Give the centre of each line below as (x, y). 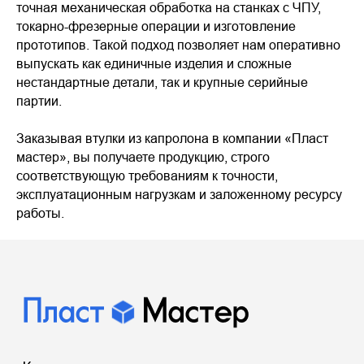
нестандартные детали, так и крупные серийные (162, 82)
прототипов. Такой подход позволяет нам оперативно (178, 45)
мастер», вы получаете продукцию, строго (143, 157)
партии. (39, 101)
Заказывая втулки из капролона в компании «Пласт (172, 138)
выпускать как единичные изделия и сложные (154, 63)
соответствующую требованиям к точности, (147, 175)
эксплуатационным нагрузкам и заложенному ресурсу (179, 194)
